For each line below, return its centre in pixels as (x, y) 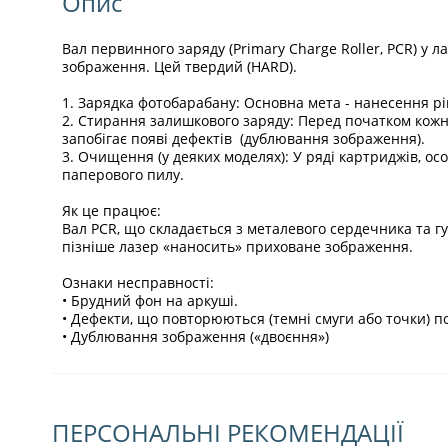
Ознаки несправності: (138, 282)
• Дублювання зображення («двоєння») (195, 336)
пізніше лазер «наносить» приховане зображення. (237, 246)
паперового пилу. (123, 174)
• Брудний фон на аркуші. (150, 300)
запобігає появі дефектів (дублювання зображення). (243, 138)
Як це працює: (111, 210)
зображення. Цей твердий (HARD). (179, 66)
